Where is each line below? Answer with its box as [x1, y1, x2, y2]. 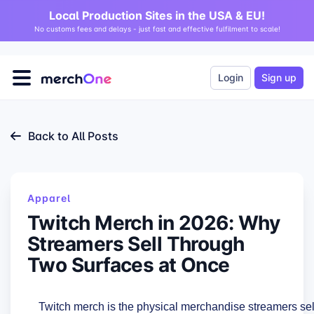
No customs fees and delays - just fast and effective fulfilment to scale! [34, 24, 280, 34]
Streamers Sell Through [27, 229, 245, 257]
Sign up [261, 71, 296, 84]
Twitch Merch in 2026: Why [27, 208, 280, 236]
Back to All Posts [28, 128, 118, 144]
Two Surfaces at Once [27, 250, 230, 278]
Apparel [27, 191, 71, 205]
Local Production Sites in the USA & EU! [49, 7, 265, 23]
